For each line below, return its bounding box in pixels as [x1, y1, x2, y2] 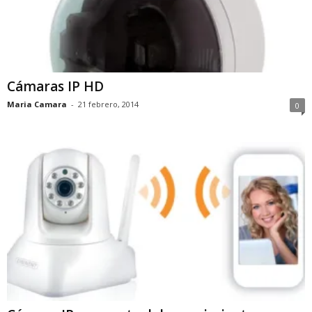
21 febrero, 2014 [78, 99, 139, 110]
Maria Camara [7, 99, 67, 110]
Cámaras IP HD [7, 77, 104, 96]
